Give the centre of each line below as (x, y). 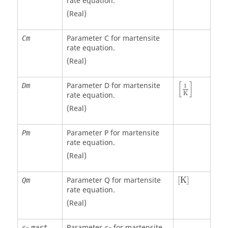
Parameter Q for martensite (113, 180)
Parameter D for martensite (113, 85)
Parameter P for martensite (113, 133)
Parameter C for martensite (113, 38)
